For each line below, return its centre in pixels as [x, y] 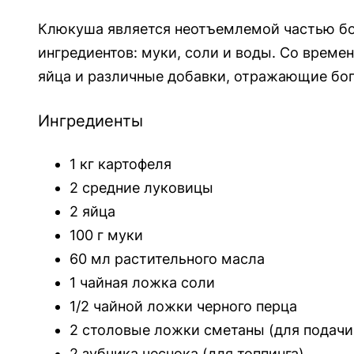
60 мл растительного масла [167, 259]
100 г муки [106, 235]
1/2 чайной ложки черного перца [183, 307]
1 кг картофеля [121, 164]
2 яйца [92, 212]
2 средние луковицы [141, 188]
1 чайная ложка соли [142, 283]
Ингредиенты [90, 121]
